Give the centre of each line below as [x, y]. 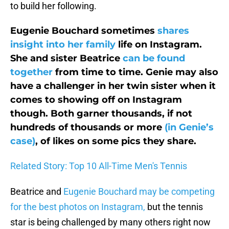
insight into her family [63, 45]
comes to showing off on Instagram [96, 100]
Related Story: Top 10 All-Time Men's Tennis [99, 166]
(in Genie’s [189, 128]
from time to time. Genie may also [135, 72]
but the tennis [174, 207]
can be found [154, 59]
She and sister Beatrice [66, 59]
